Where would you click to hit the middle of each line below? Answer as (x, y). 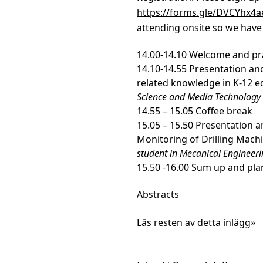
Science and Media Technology (199, 97)
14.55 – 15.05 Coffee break (195, 111)
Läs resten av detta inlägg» (196, 222)
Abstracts (158, 194)
